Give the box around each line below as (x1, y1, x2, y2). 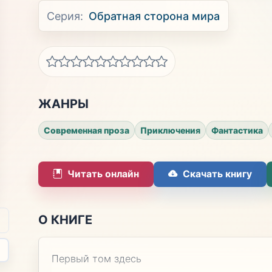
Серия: (47, 9, 84, 22)
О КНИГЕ (38, 212, 92, 227)
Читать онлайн (67, 168, 139, 180)
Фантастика (211, 124, 263, 135)
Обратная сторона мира (89, 9, 220, 22)
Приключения (140, 124, 200, 135)
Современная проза (43, 124, 129, 135)
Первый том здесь (52, 253, 142, 265)
